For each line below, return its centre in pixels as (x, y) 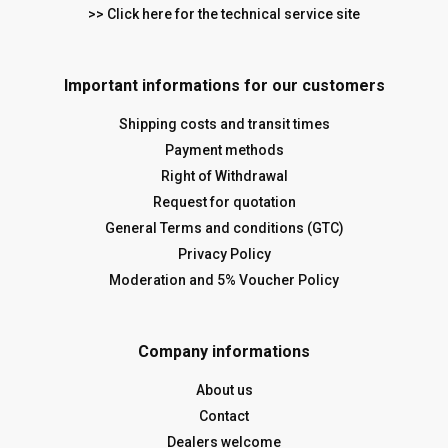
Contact (224, 416)
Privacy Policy (224, 254)
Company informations (224, 351)
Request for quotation (224, 202)
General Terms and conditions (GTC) (224, 228)
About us (224, 390)
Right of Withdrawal (224, 176)
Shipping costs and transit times (224, 124)
